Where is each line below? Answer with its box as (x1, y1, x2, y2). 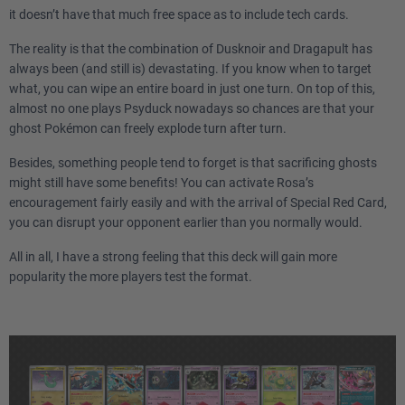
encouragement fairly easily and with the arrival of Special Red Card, (9, 195, 387, 210)
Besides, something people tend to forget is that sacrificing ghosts (9, 155, 377, 170)
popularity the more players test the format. (9, 269, 252, 284)
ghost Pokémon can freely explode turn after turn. (9, 121, 287, 136)
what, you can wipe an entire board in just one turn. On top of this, (9, 81, 375, 96)
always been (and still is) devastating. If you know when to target (9, 61, 372, 76)
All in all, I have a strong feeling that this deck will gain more (9, 250, 337, 264)
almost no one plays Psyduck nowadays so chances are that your (9, 101, 374, 116)
